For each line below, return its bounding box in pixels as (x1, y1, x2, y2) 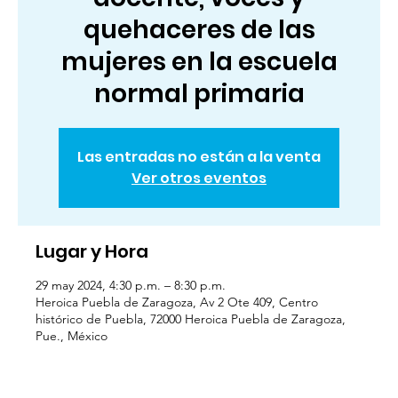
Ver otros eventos (131, 168, 267, 189)
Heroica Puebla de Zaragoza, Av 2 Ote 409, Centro (36, 294, 318, 311)
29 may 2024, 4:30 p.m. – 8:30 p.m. (36, 277, 226, 294)
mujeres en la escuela (60, 44, 338, 80)
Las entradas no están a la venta (77, 147, 321, 168)
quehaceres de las (83, 12, 315, 48)
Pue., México (36, 328, 107, 345)
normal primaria (93, 76, 305, 112)
